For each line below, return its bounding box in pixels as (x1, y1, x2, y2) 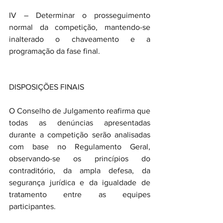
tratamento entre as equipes (9, 190, 150, 199)
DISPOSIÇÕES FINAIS (9, 83, 84, 91)
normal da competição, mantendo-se (9, 23, 150, 31)
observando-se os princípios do (9, 154, 150, 163)
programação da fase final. (9, 47, 100, 55)
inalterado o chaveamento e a (9, 35, 150, 43)
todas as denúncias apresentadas (9, 118, 150, 127)
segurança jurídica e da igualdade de (9, 178, 150, 187)
